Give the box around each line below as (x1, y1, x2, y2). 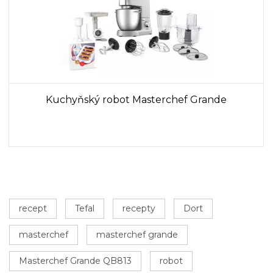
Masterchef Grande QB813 (19, 255, 132, 266)
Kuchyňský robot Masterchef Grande (46, 93, 227, 105)
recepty (122, 202, 155, 214)
